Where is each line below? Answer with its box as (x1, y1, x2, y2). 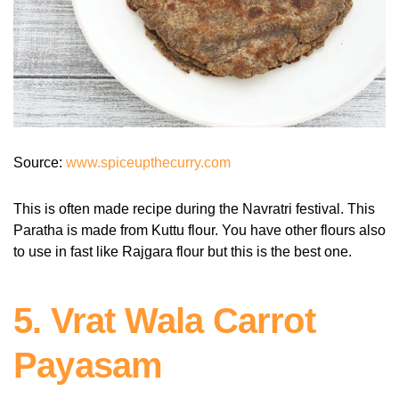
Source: (13, 155, 66, 171)
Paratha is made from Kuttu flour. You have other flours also (13, 223, 386, 239)
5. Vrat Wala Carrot (13, 301, 315, 341)
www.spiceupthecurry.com (66, 155, 231, 171)
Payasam (13, 346, 163, 386)
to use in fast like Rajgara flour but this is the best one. (13, 244, 352, 260)
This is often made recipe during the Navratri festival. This (13, 201, 375, 217)
